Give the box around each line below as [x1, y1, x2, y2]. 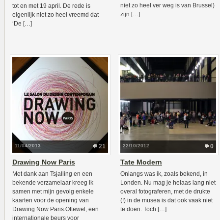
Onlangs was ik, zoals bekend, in [120, 170, 208, 177]
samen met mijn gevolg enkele [12, 188, 94, 195]
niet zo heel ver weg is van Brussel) [120, 2, 215, 9]
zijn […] [120, 11, 140, 18]
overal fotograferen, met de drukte [120, 188, 210, 195]
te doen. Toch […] [120, 206, 166, 213]
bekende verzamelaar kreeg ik [12, 179, 93, 186]
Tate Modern [120, 158, 162, 166]
